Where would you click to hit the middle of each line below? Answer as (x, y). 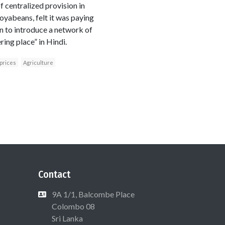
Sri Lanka (67, 218)
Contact (54, 174)
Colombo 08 (73, 206)
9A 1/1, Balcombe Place (93, 194)
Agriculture (38, 62)
